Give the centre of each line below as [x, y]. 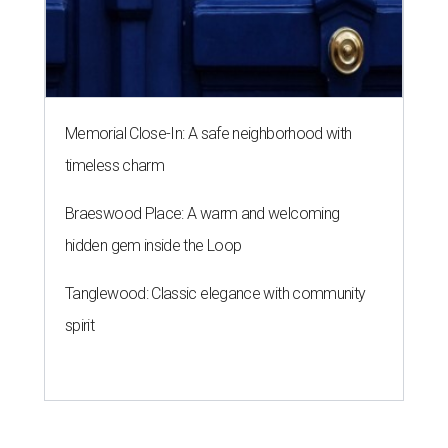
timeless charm [115, 166]
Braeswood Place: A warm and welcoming [202, 214]
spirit [80, 326]
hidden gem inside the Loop [153, 246]
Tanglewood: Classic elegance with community [215, 294]
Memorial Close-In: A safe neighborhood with [208, 134]
